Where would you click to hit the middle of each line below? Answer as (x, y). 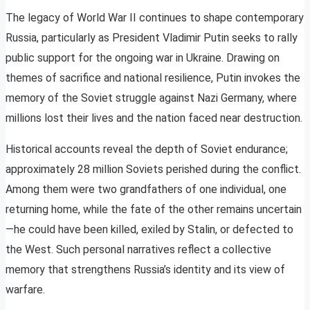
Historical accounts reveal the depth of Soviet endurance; (147, 149)
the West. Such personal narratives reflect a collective (138, 250)
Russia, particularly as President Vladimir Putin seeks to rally (152, 38)
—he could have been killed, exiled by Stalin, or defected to (149, 230)
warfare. (25, 290)
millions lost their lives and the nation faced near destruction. (154, 118)
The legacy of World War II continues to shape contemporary (155, 18)
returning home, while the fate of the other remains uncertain (154, 210)
